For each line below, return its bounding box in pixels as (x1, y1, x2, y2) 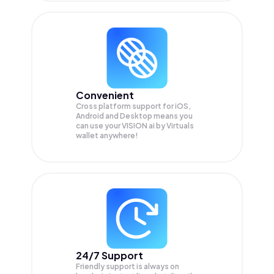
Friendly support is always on (76, 261, 179, 271)
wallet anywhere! (76, 130, 138, 140)
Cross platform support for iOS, (76, 101, 191, 111)
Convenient (76, 88, 134, 102)
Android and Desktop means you (76, 111, 193, 120)
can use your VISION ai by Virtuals (76, 120, 194, 130)
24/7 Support (76, 248, 143, 262)
